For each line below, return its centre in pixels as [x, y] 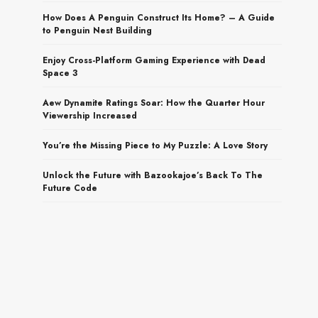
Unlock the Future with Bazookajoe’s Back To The [153, 175]
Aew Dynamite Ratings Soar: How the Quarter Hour [154, 103]
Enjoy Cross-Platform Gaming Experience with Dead [154, 60]
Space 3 [60, 73]
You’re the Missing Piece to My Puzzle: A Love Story [155, 145]
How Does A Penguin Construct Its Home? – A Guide [159, 17]
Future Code [70, 188]
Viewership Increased [90, 115]
